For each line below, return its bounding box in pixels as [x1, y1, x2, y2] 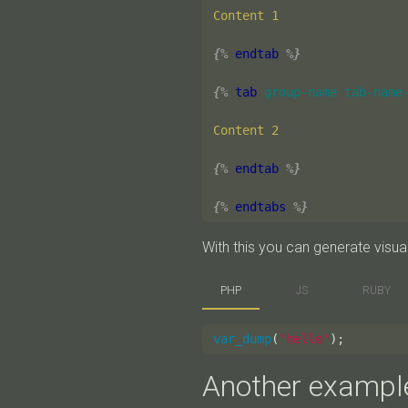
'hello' [279, 331, 330, 346]
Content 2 [213, 123, 279, 138]
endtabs [235, 199, 286, 214]
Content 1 [213, 8, 279, 23]
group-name [264, 85, 337, 99]
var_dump [213, 331, 271, 346]
